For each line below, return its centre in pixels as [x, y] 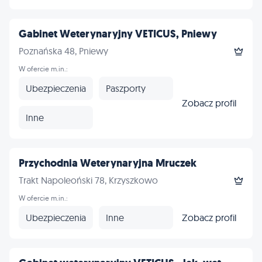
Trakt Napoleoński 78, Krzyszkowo [88, 180]
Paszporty [126, 88]
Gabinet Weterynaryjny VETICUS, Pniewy [118, 34]
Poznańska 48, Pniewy [63, 51]
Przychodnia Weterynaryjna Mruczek [108, 163]
